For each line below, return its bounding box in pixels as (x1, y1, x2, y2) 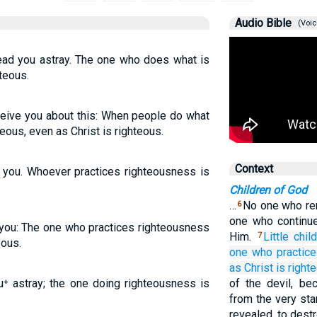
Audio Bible (234, 16, 292, 30)
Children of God (229, 183, 307, 197)
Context (234, 162, 273, 175)
